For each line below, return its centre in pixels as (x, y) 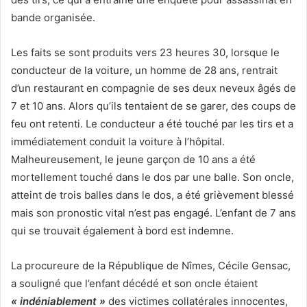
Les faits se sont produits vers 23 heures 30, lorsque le (145, 53)
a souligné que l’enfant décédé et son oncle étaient (134, 284)
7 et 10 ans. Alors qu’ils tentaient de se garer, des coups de (153, 106)
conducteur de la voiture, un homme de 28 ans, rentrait (144, 71)
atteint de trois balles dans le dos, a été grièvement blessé (152, 195)
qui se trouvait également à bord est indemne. (122, 231)
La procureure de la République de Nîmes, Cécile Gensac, (151, 266)
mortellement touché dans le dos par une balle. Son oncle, (152, 177)
